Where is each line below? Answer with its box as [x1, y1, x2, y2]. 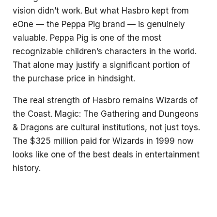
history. [13, 163, 41, 173]
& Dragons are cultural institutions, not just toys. [13, 123, 200, 133]
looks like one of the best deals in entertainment [13, 150, 200, 160]
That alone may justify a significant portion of [13, 60, 190, 70]
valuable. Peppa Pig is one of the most [13, 33, 161, 43]
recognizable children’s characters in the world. [13, 46, 197, 57]
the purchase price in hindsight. [13, 74, 135, 84]
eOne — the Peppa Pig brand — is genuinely [13, 19, 185, 30]
